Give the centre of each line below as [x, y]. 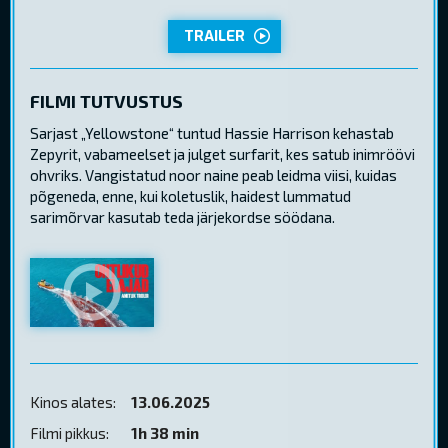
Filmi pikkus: [69, 432]
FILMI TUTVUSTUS [106, 100]
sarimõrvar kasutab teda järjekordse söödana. [182, 216]
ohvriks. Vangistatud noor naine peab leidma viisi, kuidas [213, 174]
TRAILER [214, 35]
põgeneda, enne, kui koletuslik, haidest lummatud [190, 195]
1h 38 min [165, 432]
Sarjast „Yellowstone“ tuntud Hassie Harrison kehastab [212, 132]
